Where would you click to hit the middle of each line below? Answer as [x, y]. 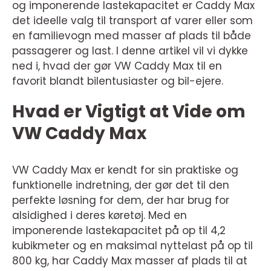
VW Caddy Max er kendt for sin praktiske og [125, 170]
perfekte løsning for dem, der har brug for [121, 200]
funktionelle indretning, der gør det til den [121, 185]
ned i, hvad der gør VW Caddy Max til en [117, 66]
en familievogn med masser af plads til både [132, 35]
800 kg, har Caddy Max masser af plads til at [130, 260]
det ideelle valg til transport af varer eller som [132, 20]
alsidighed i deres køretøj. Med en [100, 215]
